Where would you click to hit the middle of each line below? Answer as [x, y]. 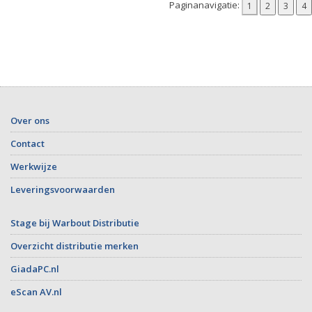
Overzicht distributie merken [75, 245]
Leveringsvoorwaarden [63, 189]
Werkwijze [34, 166]
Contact [28, 143]
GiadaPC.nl [35, 268]
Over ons [30, 120]
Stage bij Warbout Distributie [75, 223]
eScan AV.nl [36, 291]
